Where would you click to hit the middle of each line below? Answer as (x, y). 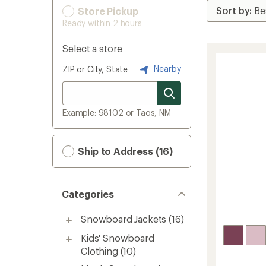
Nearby (166, 68)
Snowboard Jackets (124, 219)
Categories (88, 194)
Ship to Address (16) (124, 151)
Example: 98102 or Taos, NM (117, 113)
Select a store (92, 48)
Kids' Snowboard (118, 238)
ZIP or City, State (95, 69)
